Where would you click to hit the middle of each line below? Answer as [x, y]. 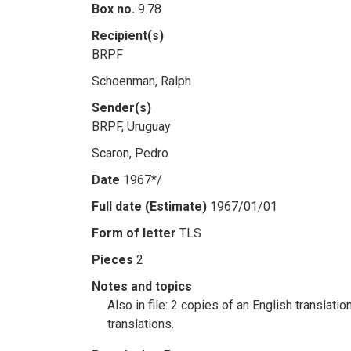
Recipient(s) [128, 36]
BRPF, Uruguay [131, 127]
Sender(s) [121, 108]
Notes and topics [142, 286]
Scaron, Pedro [130, 153]
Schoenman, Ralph [141, 81]
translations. [141, 324]
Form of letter [134, 233]
